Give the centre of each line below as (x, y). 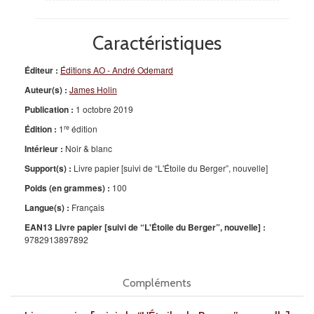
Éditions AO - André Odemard (117, 70)
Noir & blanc (88, 149)
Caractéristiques (157, 43)
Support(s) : (48, 169)
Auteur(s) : (46, 90)
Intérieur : (44, 149)
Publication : (49, 110)
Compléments (157, 283)
